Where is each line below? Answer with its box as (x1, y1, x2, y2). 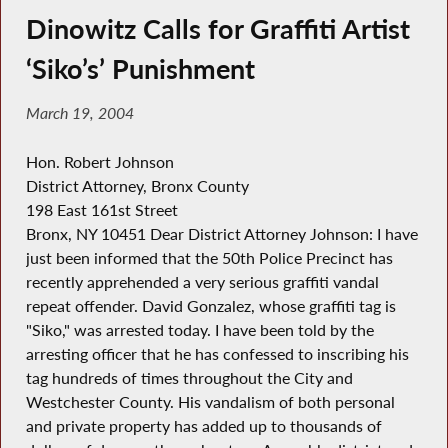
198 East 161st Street (25, 199, 178, 220)
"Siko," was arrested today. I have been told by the (25, 319, 374, 340)
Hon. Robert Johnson (25, 151, 174, 172)
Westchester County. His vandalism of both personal (25, 391, 395, 412)
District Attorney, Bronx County (25, 175, 249, 196)
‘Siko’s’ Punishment (25, 52, 255, 85)
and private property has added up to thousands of (25, 415, 382, 436)
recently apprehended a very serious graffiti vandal (25, 271, 379, 292)
